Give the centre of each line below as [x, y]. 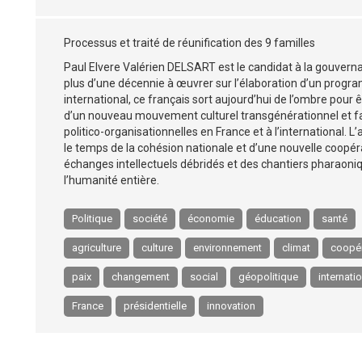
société [150, 219]
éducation [278, 219]
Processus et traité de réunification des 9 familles [189, 43]
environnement [227, 248]
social [204, 277]
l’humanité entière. [112, 180]
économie [211, 219]
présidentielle [155, 306]
